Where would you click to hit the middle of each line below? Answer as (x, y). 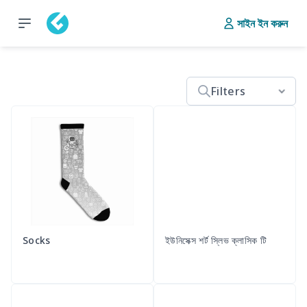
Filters (228, 91)
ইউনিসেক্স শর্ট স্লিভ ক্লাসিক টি (216, 241)
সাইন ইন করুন (262, 23)
